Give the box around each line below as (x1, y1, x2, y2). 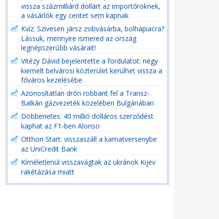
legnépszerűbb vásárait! (21, 43, 96, 52)
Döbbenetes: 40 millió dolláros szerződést (21, 111, 153, 121)
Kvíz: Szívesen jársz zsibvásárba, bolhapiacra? (21, 24, 164, 33)
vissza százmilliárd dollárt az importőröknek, (21, 1, 160, 10)
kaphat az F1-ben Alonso (21, 121, 100, 130)
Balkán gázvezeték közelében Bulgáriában (21, 98, 154, 107)
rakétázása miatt (21, 167, 74, 176)
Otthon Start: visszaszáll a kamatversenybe (21, 134, 157, 144)
